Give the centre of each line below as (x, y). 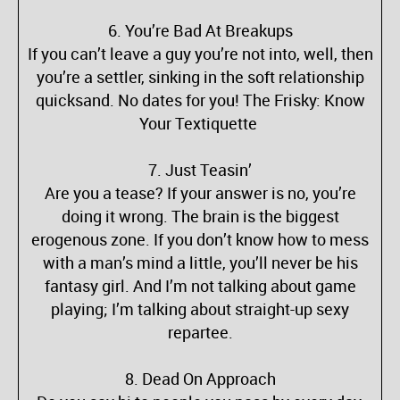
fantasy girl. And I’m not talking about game (200, 286)
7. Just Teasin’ (200, 170)
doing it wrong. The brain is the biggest (200, 216)
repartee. (200, 332)
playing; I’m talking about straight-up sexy (200, 309)
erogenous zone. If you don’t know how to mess (200, 239)
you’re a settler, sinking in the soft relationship (200, 77)
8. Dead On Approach (200, 379)
